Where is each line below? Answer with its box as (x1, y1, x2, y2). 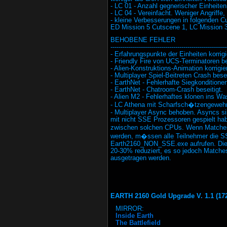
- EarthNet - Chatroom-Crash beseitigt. (110, 86, 223, 93)
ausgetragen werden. (110, 155, 171, 162)
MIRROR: (116, 205, 144, 212)
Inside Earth (116, 212, 154, 219)
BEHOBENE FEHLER (110, 36, 175, 44)
